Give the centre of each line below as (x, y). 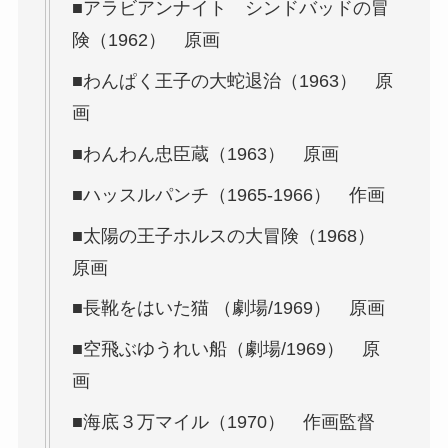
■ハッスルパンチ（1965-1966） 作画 (228, 194)
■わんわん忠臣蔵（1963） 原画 (205, 153)
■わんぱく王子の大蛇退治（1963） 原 (232, 80)
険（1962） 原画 (145, 39)
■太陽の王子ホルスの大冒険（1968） (232, 235)
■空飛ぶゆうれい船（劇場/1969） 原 (225, 349)
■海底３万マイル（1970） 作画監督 (232, 422)
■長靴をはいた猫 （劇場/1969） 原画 (228, 308)
